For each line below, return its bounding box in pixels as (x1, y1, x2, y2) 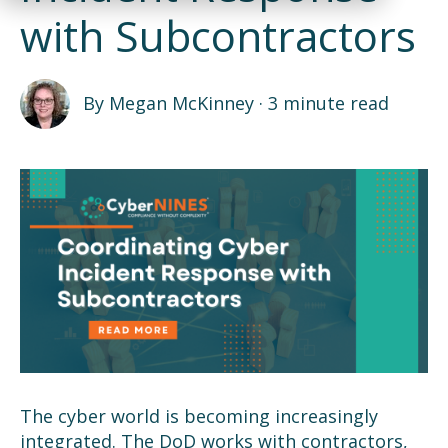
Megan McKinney (108, 91, 254, 116)
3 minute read (267, 91, 389, 116)
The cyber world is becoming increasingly (20, 403, 378, 428)
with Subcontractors (20, 6, 416, 64)
